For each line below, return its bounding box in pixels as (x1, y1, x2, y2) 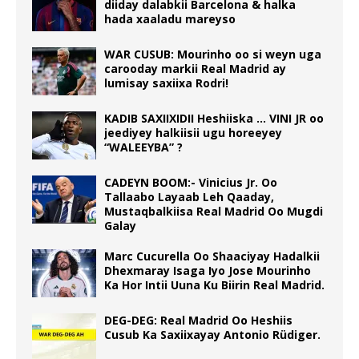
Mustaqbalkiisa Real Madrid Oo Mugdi (104, 204, 323, 220)
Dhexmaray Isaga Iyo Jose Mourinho (104, 263, 311, 279)
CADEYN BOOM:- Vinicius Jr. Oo (104, 175, 277, 191)
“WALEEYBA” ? (104, 139, 183, 155)
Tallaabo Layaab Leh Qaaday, (104, 189, 274, 205)
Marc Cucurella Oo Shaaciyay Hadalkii (104, 248, 320, 264)
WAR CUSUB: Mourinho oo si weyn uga (104, 46, 321, 63)
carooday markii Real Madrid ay (104, 61, 286, 77)
